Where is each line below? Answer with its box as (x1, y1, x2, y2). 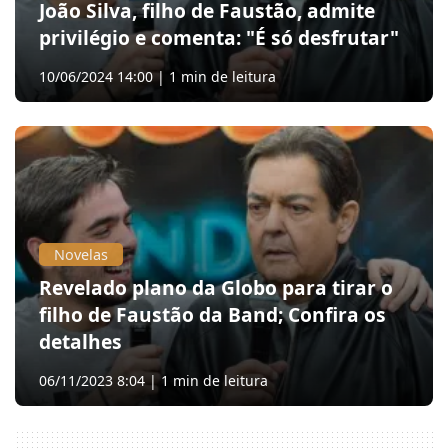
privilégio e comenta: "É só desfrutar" (39, 24, 399, 51)
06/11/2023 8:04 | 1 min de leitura (39, 371, 268, 390)
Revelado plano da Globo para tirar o (39, 274, 393, 301)
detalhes (39, 328, 122, 355)
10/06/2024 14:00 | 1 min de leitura (39, 67, 276, 86)
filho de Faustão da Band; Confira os (39, 301, 386, 328)
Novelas (54, 245, 108, 264)
